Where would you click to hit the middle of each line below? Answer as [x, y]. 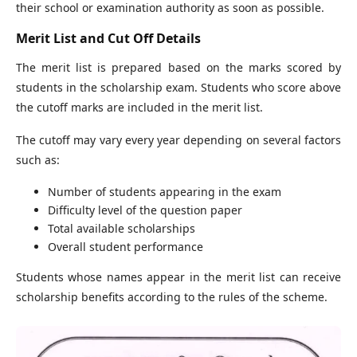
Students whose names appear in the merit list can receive [178, 277]
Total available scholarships [122, 228]
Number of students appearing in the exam [165, 191]
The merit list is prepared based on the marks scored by [178, 67]
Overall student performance [126, 246]
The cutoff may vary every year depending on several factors [178, 139]
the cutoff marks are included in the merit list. [139, 107]
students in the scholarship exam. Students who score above [178, 87]
